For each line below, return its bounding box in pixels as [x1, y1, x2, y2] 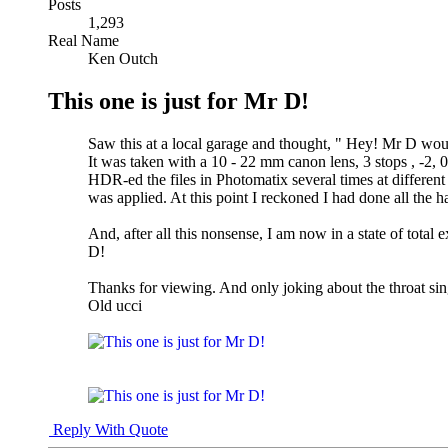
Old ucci [88, 296, 142, 314]
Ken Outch [88, 49, 158, 67]
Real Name [48, 31, 119, 49]
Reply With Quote [49, 420, 168, 438]
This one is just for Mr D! [48, 87, 309, 114]
